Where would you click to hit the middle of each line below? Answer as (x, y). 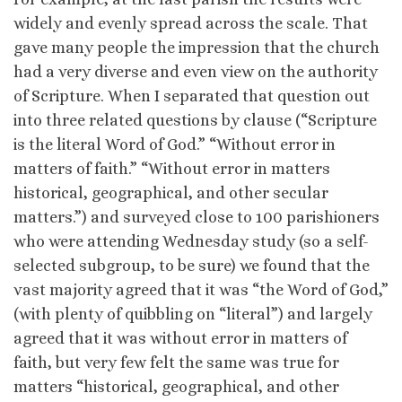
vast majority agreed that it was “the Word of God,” (201, 289)
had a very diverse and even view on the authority (196, 71)
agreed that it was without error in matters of (180, 338)
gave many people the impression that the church (197, 47)
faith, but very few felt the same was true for (176, 362)
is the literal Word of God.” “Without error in (175, 144)
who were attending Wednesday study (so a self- (191, 241)
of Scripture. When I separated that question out (192, 96)
